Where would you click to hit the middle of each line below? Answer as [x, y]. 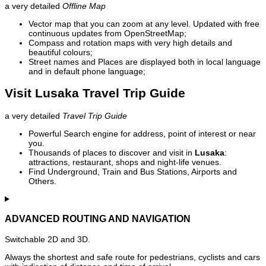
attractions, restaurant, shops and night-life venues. [125, 162]
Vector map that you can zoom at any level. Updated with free [144, 24]
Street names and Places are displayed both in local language [145, 62]
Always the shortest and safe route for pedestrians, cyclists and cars [132, 257]
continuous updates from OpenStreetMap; [107, 34]
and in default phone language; [87, 72]
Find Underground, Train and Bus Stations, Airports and [133, 171]
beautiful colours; [61, 53]
